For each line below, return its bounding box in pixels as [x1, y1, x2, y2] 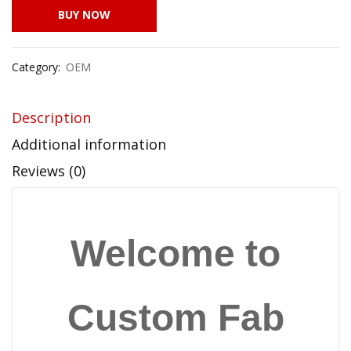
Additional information [12, 134, 166, 154]
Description [12, 107, 91, 127]
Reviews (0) [12, 161, 85, 180]
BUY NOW [58, 6, 110, 22]
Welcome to [71, 232, 280, 274]
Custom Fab [67, 296, 284, 338]
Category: [12, 59, 60, 74]
